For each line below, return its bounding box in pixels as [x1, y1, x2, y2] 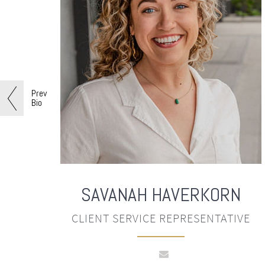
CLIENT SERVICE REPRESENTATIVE [72, 210, 250, 225]
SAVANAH [81, 182, 151, 206]
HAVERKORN [151, 182, 241, 206]
